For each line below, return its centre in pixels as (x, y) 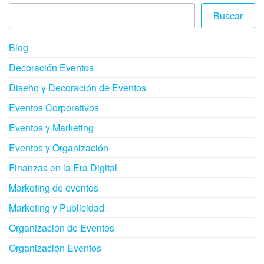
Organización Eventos (55, 247)
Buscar (228, 15)
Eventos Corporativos (54, 107)
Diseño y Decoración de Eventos (77, 87)
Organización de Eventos (62, 227)
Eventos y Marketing (51, 127)
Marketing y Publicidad (57, 207)
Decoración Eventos (51, 67)
